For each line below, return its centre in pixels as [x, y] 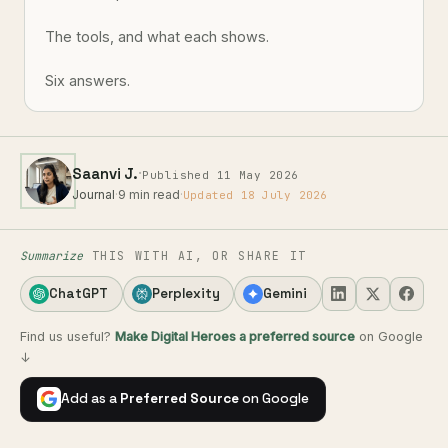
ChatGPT [78, 294]
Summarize [51, 255]
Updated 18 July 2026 [255, 195]
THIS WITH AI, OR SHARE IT [195, 255]
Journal [93, 194]
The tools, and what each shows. [157, 36]
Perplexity [185, 294]
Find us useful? [67, 337]
